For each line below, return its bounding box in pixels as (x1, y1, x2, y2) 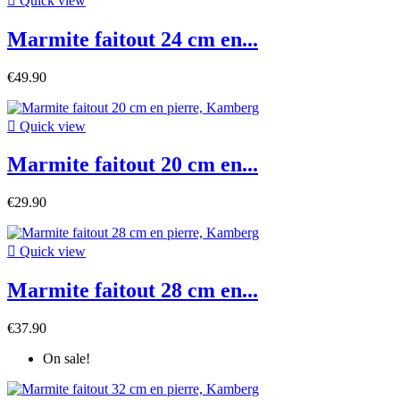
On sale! (43, 351, 90, 367)
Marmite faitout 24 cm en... (7, 27, 258, 51)
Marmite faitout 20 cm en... (7, 153, 258, 177)
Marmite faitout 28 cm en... (7, 279, 258, 303)
